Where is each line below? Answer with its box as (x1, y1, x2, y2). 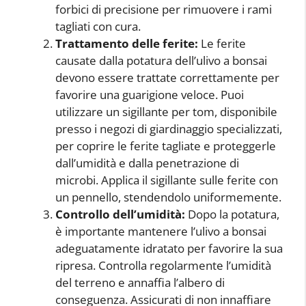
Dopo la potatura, (185, 206, 279, 222)
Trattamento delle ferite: (55, 35, 198, 51)
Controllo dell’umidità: (55, 206, 185, 222)
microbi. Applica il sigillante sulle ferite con (55, 171, 278, 188)
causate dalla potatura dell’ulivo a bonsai (55, 52, 267, 68)
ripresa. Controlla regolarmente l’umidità (55, 257, 271, 273)
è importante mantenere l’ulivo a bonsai (55, 223, 266, 239)
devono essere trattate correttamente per (55, 69, 279, 85)
